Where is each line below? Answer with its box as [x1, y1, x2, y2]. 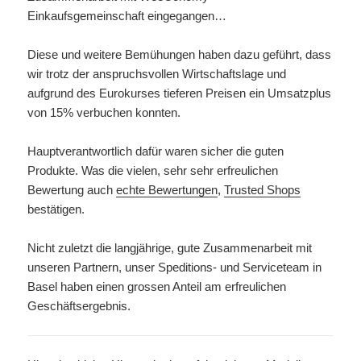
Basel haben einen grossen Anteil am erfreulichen [27, 280, 287, 293]
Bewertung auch [27, 183, 117, 197]
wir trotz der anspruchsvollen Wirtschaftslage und [27, 67, 287, 81]
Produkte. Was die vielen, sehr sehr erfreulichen [27, 164, 279, 177]
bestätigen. [27, 202, 85, 216]
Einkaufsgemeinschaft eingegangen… [27, 9, 227, 23]
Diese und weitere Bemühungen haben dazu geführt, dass [27, 48, 332, 61]
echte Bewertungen [116, 183, 218, 197]
